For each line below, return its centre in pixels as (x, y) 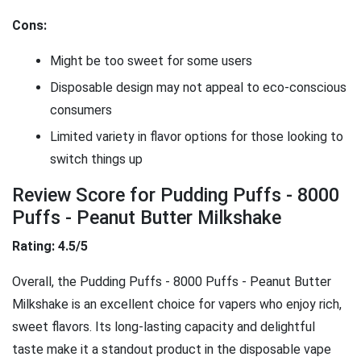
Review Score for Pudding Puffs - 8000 (176, 195)
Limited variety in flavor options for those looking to (197, 136)
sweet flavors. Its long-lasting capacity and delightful (164, 326)
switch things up (96, 159)
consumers (81, 110)
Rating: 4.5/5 (50, 246)
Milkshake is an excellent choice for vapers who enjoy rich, (177, 304)
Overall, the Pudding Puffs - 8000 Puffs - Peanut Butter (172, 281)
